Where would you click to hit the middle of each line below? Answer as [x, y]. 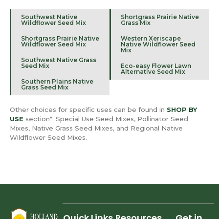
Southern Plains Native [57, 82]
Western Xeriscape [151, 39]
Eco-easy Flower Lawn [156, 66]
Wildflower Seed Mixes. [48, 138]
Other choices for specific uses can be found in [88, 110]
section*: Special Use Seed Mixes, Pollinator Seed [106, 119]
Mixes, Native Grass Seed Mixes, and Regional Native [96, 128]
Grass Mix [136, 23]
